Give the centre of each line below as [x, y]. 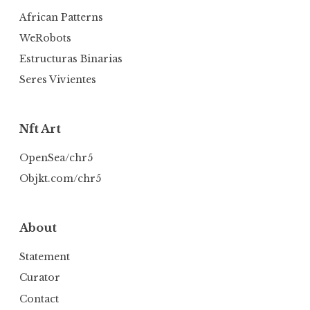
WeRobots [45, 38]
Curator [40, 278]
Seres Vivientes [58, 79]
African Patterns [61, 17]
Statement [45, 257]
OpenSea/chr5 [56, 158]
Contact [39, 299]
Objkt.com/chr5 [60, 179]
